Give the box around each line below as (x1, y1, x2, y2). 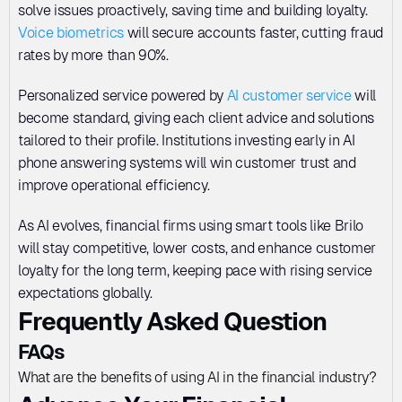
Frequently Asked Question (18, 307, 327, 336)
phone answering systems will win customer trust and (18, 154, 356, 171)
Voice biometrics (18, 24, 124, 41)
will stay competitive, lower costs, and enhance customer (18, 240, 377, 257)
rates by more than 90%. (18, 47, 172, 64)
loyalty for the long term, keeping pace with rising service (18, 262, 373, 279)
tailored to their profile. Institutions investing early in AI (18, 132, 355, 149)
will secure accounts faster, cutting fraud (123, 24, 384, 41)
